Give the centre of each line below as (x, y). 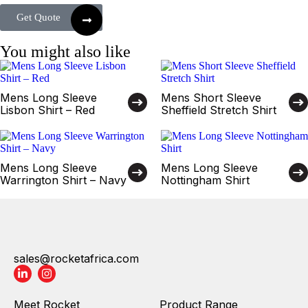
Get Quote (38, 17)
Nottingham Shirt (205, 180)
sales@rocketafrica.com (76, 258)
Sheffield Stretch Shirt (219, 110)
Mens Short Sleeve (211, 98)
